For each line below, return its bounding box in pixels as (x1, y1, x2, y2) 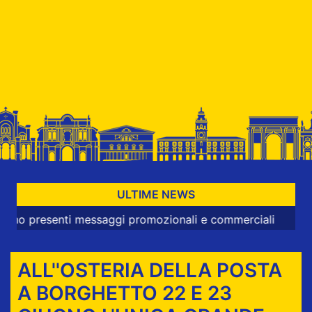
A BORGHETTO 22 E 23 (17, 281, 232, 305)
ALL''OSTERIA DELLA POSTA (17, 258, 282, 282)
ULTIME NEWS (117, 187, 195, 202)
